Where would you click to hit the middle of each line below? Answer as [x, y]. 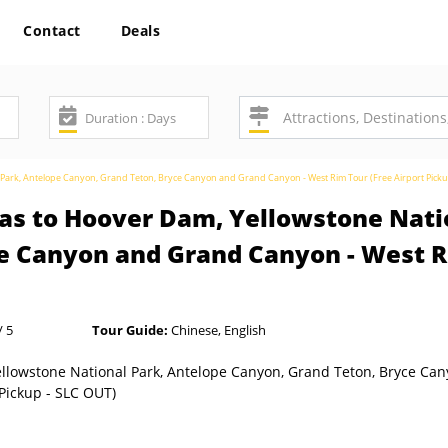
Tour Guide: [130, 330]
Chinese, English [217, 330]
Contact [52, 30]
